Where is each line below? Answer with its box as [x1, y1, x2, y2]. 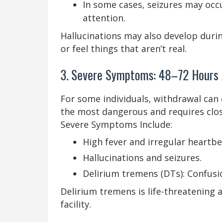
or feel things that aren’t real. [60, 42, 187, 55]
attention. [83, 11, 125, 24]
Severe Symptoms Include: [60, 118, 172, 130]
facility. [60, 198, 91, 210]
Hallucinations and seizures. [83, 151, 202, 164]
